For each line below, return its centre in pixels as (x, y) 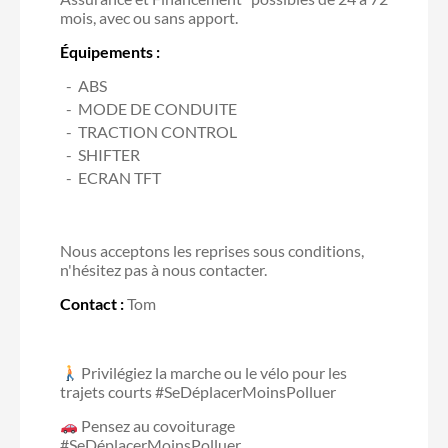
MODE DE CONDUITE (157, 108)
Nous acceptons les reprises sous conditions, (212, 250)
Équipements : (110, 51)
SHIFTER (109, 154)
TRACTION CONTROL (157, 131)
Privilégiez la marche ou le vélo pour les (213, 372)
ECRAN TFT (119, 177)
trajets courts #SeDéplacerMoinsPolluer (198, 391)
